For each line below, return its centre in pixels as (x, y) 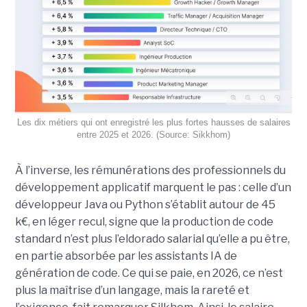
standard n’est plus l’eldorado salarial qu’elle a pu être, (152, 238)
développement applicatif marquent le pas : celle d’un (153, 187)
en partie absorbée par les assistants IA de (126, 256)
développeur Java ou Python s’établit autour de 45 (145, 204)
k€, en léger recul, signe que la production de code (144, 221)
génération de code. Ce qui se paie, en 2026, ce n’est (149, 273)
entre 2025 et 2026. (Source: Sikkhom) (153, 134)
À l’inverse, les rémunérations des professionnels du (150, 170)
